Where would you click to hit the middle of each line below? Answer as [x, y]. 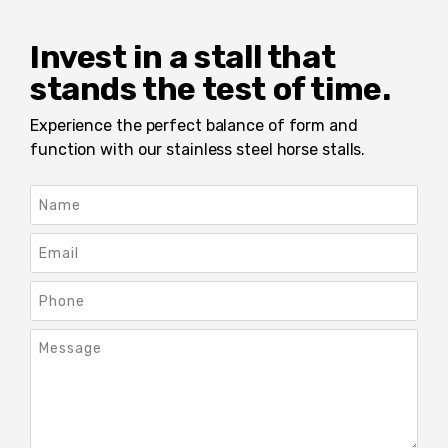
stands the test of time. [210, 88]
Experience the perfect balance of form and [194, 125]
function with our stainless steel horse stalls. [200, 149]
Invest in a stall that [183, 56]
